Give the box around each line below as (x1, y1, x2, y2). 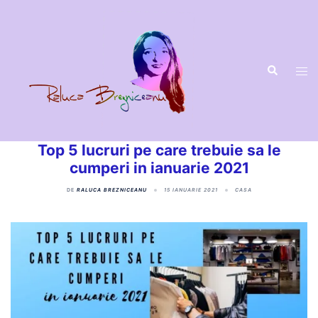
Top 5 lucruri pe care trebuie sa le (37, 141, 281, 160)
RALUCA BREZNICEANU (76, 187, 147, 194)
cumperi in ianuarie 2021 (69, 159, 249, 177)
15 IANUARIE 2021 (163, 187, 218, 194)
